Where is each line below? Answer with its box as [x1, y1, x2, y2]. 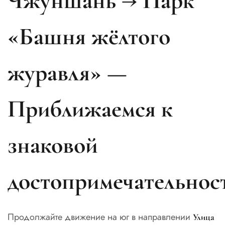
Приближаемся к [8, 94, 173, 124]
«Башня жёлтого [8, 22, 170, 51]
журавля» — [8, 58, 127, 87]
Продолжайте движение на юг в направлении [8, 210, 193, 224]
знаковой [8, 130, 98, 160]
